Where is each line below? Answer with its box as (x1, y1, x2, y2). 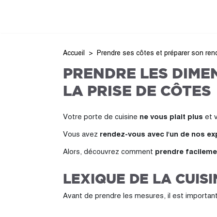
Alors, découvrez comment (63, 147, 155, 155)
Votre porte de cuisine (63, 112, 139, 121)
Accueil (63, 49, 85, 57)
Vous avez (63, 130, 100, 138)
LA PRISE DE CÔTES (63, 81, 211, 101)
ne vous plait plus (139, 112, 203, 121)
